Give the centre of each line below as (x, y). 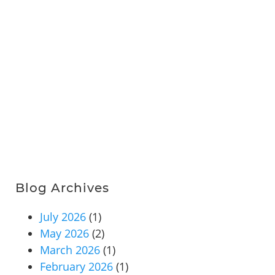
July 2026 (63, 217)
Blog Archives (62, 188)
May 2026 (64, 234)
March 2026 (70, 250)
